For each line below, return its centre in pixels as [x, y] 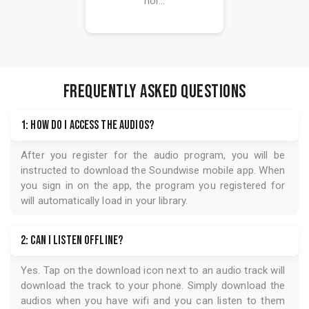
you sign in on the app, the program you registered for [153, 186]
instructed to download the [83, 171]
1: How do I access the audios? [87, 126]
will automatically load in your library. [104, 201]
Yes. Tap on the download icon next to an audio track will [153, 271]
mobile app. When [242, 171]
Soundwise [175, 171]
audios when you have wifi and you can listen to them [153, 301]
